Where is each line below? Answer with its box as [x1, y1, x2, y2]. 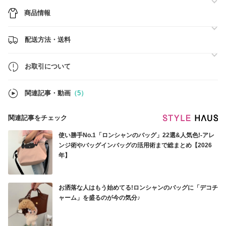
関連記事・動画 [25, 89, 71, 97]
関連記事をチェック [8, 114, 67, 122]
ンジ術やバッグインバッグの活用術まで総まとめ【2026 [59, 142, 212, 149]
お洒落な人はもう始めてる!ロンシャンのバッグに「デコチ [59, 184, 218, 191]
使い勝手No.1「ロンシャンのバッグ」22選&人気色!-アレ [59, 132, 214, 139]
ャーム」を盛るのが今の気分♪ [59, 194, 140, 201]
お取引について [25, 63, 71, 70]
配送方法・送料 [25, 36, 71, 43]
